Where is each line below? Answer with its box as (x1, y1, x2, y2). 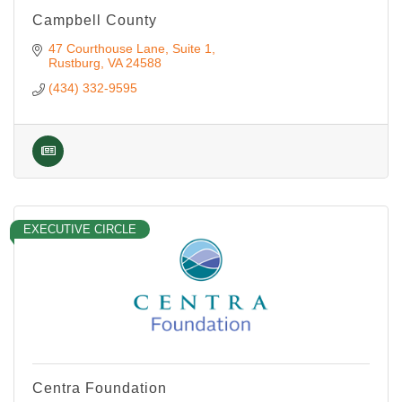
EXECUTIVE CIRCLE (23, 222, 136, 236)
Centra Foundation (32, 380, 167, 396)
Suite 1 (171, 40, 212, 56)
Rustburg (48, 55, 100, 70)
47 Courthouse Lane (48, 40, 165, 56)
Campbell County (32, 12, 157, 28)
